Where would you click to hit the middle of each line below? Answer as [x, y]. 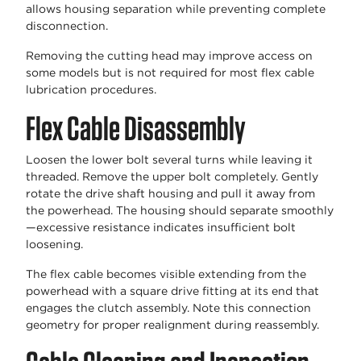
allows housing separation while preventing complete [176, 9]
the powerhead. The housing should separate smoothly [180, 211]
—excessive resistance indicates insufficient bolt [161, 228]
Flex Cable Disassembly [136, 129]
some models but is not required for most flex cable [170, 73]
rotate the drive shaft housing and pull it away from [170, 194]
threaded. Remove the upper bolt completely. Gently [172, 177]
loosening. [54, 245]
